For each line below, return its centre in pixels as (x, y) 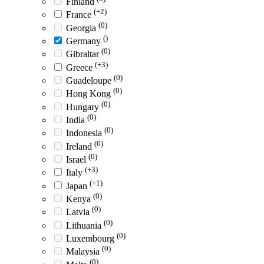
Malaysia (84, 252)
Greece (80, 67)
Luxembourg (91, 238)
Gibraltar (84, 54)
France (80, 15)
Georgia (82, 28)
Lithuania (85, 225)
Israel (77, 159)
